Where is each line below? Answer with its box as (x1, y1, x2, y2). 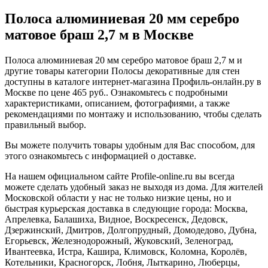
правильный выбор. (5, 120, 86, 130)
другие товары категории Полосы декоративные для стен (5, 66, 240, 77)
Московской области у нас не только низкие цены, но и (5, 193, 232, 203)
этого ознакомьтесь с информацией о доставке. (5, 151, 196, 162)
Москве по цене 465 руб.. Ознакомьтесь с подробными (5, 87, 228, 98)
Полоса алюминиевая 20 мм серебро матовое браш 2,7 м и (5, 55, 242, 66)
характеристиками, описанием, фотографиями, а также (5, 98, 230, 109)
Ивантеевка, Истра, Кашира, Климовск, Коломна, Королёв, (5, 246, 247, 257)
